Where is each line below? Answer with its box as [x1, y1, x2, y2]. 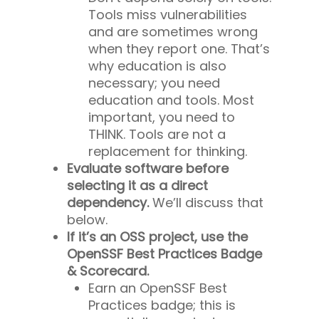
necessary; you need [88, 73, 220, 92]
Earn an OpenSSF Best [88, 278, 227, 297]
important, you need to [88, 108, 235, 126]
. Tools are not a [123, 125, 226, 143]
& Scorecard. [67, 261, 149, 280]
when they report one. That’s [88, 39, 270, 58]
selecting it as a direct [67, 176, 208, 194]
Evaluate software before [67, 159, 229, 177]
